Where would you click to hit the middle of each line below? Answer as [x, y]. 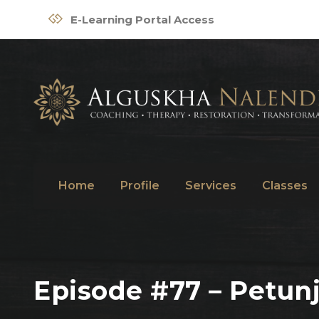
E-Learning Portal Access [142, 20]
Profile [140, 185]
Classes [285, 185]
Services [211, 185]
